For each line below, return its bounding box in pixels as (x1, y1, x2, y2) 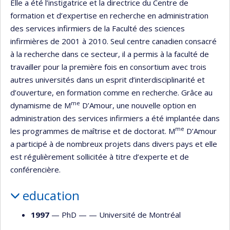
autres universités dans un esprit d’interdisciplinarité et (10, 74, 205, 85)
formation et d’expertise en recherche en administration (10, 10, 208, 21)
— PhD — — (49, 209, 99, 220)
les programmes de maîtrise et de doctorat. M (10, 125, 175, 136)
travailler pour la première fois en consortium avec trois (10, 61, 206, 72)
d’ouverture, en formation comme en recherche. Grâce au (10, 87, 213, 98)
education (22, 186, 80, 204)
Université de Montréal (99, 209, 181, 220)
